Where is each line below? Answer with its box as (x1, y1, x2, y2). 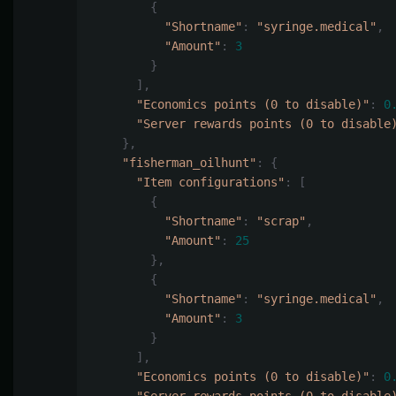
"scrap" (256, 214, 306, 229)
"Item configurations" (136, 175, 285, 190)
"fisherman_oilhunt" (122, 156, 256, 171)
